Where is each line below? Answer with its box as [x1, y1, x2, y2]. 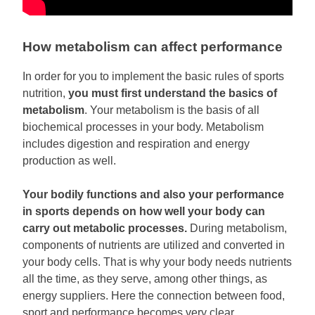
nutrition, [22, 87, 65, 100]
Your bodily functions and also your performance [22, 188, 284, 201]
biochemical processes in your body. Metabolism [22, 121, 264, 134]
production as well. [22, 155, 116, 167]
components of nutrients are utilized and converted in [22, 239, 285, 252]
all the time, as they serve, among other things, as [22, 273, 267, 285]
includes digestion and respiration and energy [22, 138, 250, 150]
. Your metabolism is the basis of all [84, 104, 259, 117]
